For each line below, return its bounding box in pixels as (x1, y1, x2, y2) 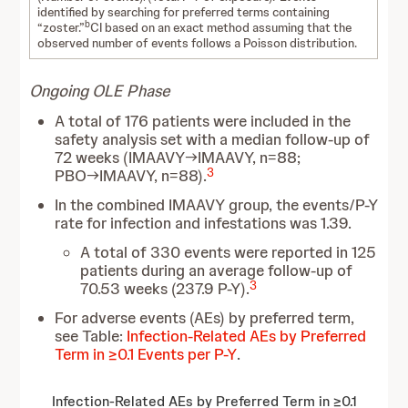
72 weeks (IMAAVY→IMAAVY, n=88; (55, 148, 301, 168)
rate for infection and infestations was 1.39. (55, 213, 352, 233)
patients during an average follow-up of (80, 260, 353, 280)
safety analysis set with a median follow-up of (55, 129, 371, 149)
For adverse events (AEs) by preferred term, (55, 308, 355, 328)
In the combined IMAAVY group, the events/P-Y (55, 195, 379, 215)
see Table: (55, 326, 127, 346)
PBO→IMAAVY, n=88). (55, 166, 208, 186)
